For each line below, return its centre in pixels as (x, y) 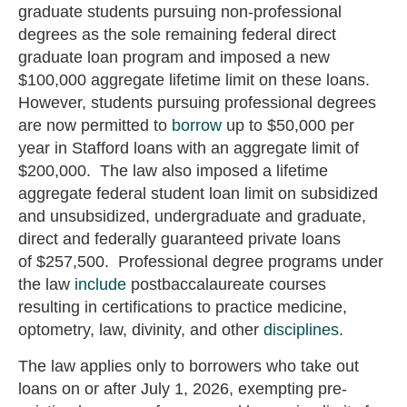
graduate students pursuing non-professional (180, 12)
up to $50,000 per (288, 126)
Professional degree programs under (251, 262)
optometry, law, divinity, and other (141, 330)
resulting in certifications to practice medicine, (183, 308)
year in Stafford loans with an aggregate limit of (189, 149)
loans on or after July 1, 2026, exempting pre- (183, 389)
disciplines (301, 330)
